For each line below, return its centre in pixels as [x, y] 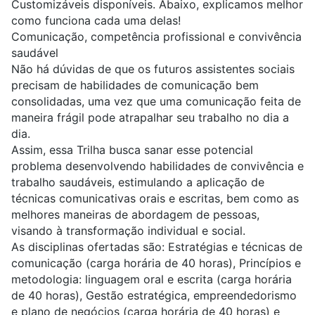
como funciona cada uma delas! [96, 21]
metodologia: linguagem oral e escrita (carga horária [152, 279]
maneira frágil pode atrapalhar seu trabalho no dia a [150, 118]
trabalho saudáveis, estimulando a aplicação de [138, 182]
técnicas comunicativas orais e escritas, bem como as [155, 199]
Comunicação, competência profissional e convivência [156, 37]
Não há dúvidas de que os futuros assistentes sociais [153, 69]
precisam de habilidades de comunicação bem [135, 85]
